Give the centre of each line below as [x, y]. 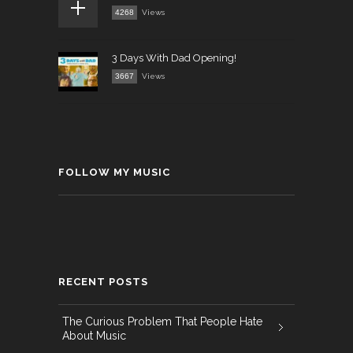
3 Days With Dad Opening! [174, 58]
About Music [94, 336]
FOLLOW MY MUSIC [114, 173]
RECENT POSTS [103, 282]
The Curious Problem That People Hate [162, 322]
